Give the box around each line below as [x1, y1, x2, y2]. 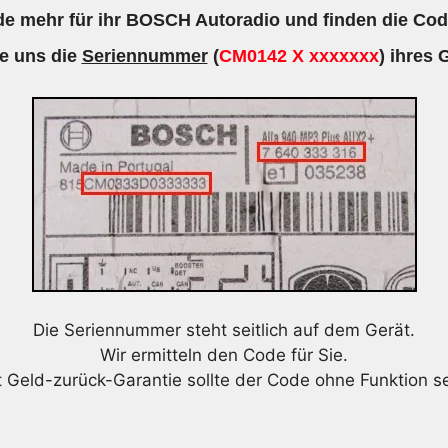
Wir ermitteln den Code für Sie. [100, 344, 348, 365]
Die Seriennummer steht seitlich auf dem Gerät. [33, 319, 415, 340]
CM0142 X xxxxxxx [218, 45, 379, 66]
